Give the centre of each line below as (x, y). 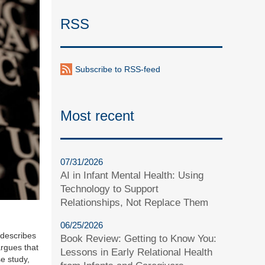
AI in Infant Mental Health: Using (132, 175)
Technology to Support (110, 189)
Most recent (98, 115)
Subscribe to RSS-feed (118, 69)
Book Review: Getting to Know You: (139, 238)
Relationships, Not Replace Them (135, 202)
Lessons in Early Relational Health (137, 252)
